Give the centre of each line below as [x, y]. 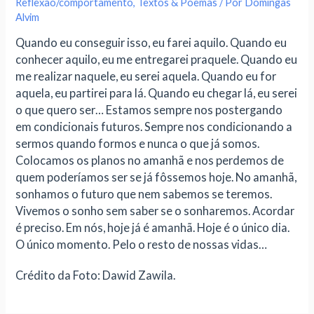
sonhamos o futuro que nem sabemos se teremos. [144, 194]
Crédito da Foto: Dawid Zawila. [96, 275]
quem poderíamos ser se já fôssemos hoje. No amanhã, [156, 177]
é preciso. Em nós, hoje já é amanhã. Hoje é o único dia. [153, 228]
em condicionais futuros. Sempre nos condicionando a [154, 127]
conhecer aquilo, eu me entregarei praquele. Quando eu [157, 60]
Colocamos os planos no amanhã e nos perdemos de [150, 161]
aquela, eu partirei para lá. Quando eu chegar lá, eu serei [157, 93]
